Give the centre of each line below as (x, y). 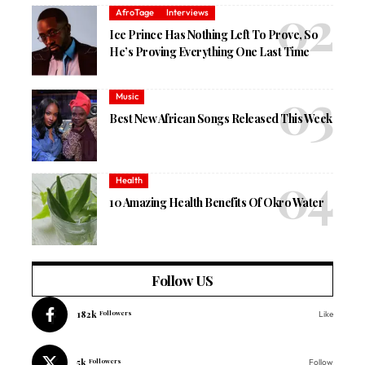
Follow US (182, 280)
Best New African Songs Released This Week (221, 118)
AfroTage (134, 13)
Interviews (188, 13)
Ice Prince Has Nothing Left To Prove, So (214, 34)
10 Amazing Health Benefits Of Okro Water (217, 202)
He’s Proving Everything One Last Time (209, 51)
